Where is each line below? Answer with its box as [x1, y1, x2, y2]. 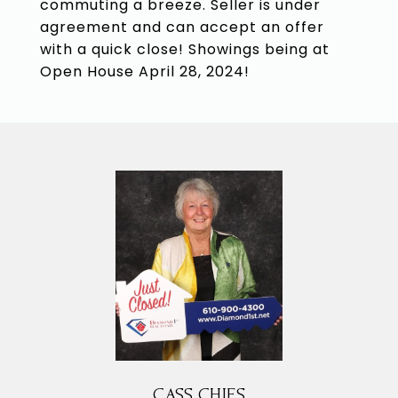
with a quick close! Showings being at [40, 39, 330, 60]
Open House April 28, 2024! [40, 61, 250, 82]
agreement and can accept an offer [40, 17, 324, 37]
